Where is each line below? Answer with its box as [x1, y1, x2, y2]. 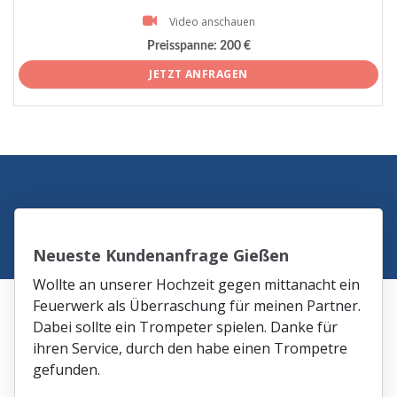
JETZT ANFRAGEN [149, 66, 248, 82]
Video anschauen [168, 13, 255, 29]
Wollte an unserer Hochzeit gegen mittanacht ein [33, 274, 361, 294]
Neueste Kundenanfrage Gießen [33, 244, 290, 266]
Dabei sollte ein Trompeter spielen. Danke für [33, 316, 339, 337]
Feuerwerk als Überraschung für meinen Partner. [33, 295, 362, 315]
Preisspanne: [146, 40, 217, 53]
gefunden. [33, 359, 101, 379]
